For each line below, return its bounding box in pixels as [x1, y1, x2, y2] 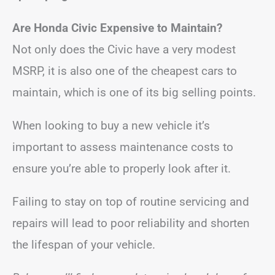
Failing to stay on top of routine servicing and [12, 194, 249, 209]
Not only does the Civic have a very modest [12, 42, 236, 56]
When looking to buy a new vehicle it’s [12, 118, 210, 133]
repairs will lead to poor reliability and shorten [12, 215, 250, 230]
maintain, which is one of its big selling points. [12, 85, 256, 99]
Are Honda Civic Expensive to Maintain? [12, 20, 222, 35]
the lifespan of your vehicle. [12, 237, 155, 252]
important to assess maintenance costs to [12, 139, 233, 154]
